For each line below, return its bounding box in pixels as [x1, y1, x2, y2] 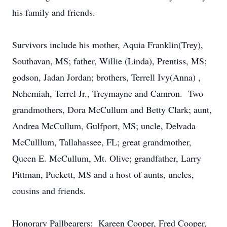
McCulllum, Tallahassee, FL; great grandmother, [12, 136, 192, 148]
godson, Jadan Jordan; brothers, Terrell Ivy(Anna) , [12, 71, 201, 83]
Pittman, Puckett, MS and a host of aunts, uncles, [12, 168, 194, 180]
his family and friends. [12, 6, 95, 18]
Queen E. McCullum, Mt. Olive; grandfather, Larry [12, 152, 201, 164]
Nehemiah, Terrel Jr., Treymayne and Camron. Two [12, 87, 203, 99]
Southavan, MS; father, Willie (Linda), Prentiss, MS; [12, 55, 207, 67]
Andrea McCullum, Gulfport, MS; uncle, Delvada [12, 120, 196, 132]
